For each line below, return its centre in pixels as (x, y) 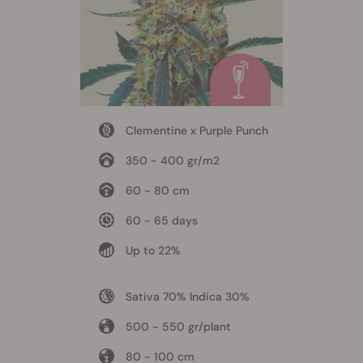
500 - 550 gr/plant (178, 327)
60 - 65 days (161, 221)
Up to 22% (153, 251)
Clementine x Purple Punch (196, 131)
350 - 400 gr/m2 (172, 161)
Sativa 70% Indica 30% (187, 297)
